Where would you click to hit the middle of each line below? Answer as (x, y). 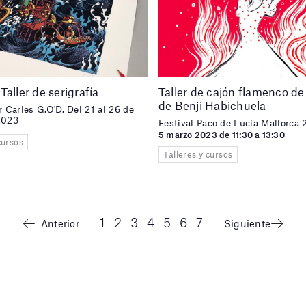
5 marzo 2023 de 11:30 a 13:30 (222, 134)
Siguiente (247, 224)
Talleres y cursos (198, 155)
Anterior (60, 224)
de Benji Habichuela (212, 105)
